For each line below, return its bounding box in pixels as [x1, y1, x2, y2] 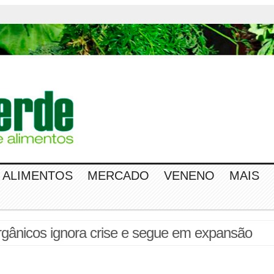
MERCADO [87, 169, 149, 183]
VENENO [164, 169, 215, 183]
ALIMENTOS [2, 169, 73, 183]
